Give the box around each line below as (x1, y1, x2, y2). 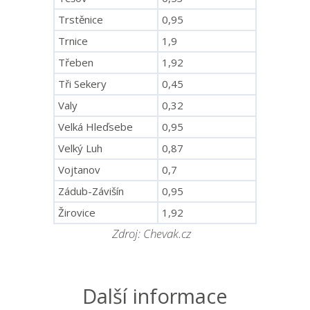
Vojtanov (58, 163, 100, 176)
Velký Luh (58, 141, 102, 155)
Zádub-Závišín (58, 184, 124, 198)
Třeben (58, 55, 93, 69)
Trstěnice (58, 12, 103, 26)
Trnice (58, 34, 88, 48)
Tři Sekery (58, 77, 107, 91)
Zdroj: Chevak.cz (112, 226, 191, 241)
